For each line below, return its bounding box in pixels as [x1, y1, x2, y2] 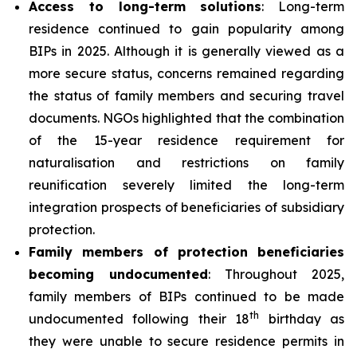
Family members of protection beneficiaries [29, 243, 344, 260]
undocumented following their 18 [29, 310, 250, 327]
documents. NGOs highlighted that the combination [29, 109, 344, 126]
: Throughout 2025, [208, 265, 344, 282]
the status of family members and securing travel [29, 87, 344, 104]
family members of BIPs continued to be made [29, 288, 344, 304]
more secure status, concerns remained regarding [29, 65, 344, 81]
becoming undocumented [29, 265, 208, 282]
